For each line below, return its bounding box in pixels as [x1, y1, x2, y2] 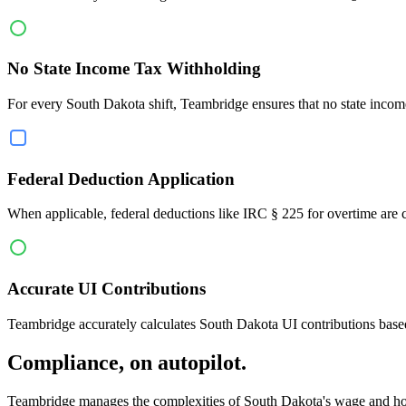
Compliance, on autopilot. [7, 350, 246, 374]
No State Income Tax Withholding [7, 59, 261, 79]
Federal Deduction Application [7, 169, 235, 188]
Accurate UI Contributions [7, 279, 206, 299]
